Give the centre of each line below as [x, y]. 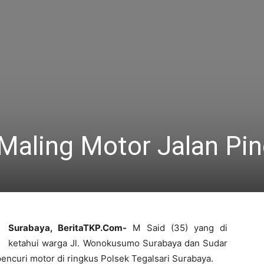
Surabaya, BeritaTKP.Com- [68, 228]
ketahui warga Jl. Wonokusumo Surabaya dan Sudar [118, 243]
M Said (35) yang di [177, 228]
